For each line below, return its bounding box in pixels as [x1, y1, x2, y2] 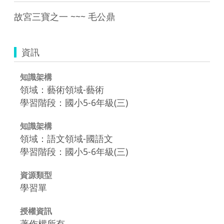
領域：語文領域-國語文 [20, 132, 113, 144]
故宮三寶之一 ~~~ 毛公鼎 [14, 10, 115, 22]
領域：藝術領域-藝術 [20, 83, 104, 95]
